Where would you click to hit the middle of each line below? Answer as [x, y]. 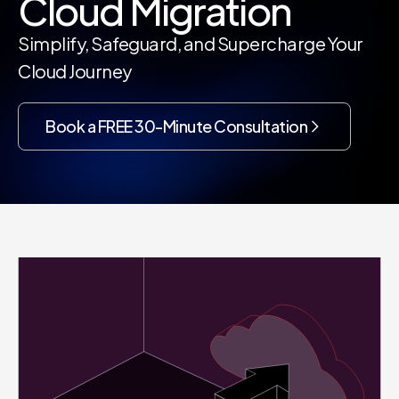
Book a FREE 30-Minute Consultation [176, 126]
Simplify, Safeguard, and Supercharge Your [191, 43]
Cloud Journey [75, 70]
